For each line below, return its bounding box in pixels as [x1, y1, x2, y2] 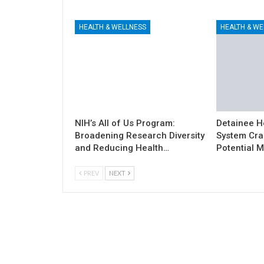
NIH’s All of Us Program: [75, 118, 175, 129]
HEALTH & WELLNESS [79, 23, 146, 32]
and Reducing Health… [75, 143, 169, 154]
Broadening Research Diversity [75, 130, 204, 141]
